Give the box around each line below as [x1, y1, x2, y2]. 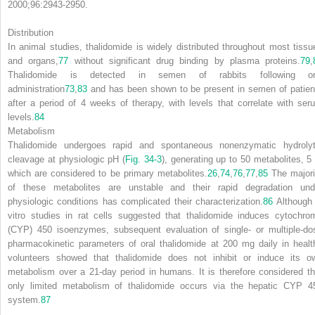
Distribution [8, 27, 53, 38]
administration [8, 83, 65, 94]
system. [8, 294, 41, 305]
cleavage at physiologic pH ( [8, 153, 125, 165]
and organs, [8, 55, 59, 66]
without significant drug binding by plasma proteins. [68, 55, 300, 66]
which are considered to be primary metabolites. [8, 167, 207, 179]
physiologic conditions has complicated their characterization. [8, 195, 264, 207]
